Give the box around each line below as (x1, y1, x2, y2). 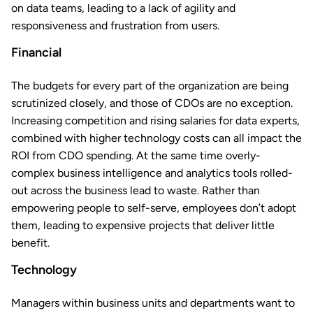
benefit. (11, 236, 50, 250)
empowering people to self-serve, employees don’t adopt (11, 201, 296, 215)
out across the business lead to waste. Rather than (11, 184, 260, 198)
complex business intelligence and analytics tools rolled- (11, 166, 293, 180)
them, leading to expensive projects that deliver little (11, 219, 275, 233)
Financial (11, 45, 61, 61)
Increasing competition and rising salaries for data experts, (11, 114, 300, 128)
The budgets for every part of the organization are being (11, 79, 289, 93)
